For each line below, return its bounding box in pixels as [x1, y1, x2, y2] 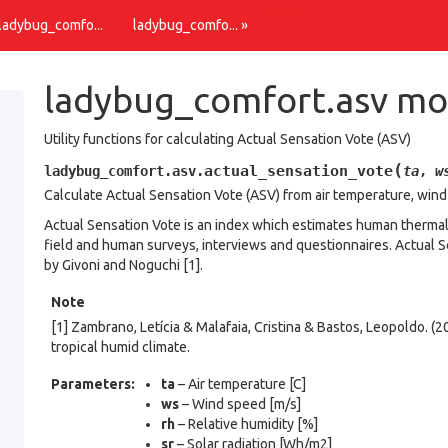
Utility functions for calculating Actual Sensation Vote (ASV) [44, 131, 411, 147]
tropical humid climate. [51, 339, 190, 355]
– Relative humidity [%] [175, 416, 318, 432]
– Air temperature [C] [175, 376, 306, 392]
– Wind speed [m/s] [179, 396, 301, 412]
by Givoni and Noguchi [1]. [44, 257, 203, 273]
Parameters [51, 376, 131, 392]
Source [263, 2, 307, 18]
